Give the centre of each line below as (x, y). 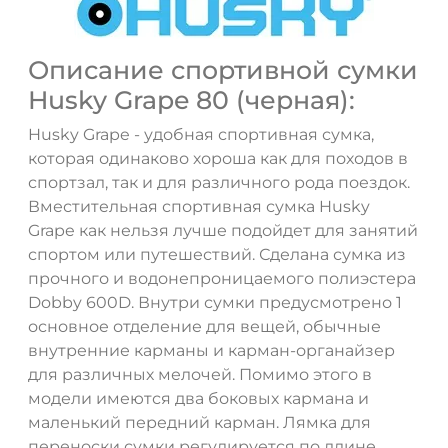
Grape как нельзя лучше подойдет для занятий (223, 231)
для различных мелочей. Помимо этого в (200, 375)
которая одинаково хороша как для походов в (218, 159)
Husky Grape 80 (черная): (191, 100)
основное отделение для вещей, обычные (204, 327)
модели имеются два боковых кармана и (198, 399)
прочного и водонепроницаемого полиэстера (222, 279)
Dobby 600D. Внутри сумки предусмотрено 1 (215, 303)
